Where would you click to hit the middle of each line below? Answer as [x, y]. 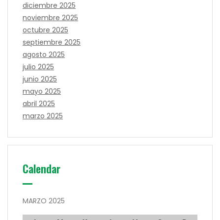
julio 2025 [38, 67]
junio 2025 [40, 79]
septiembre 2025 [52, 42]
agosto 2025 [44, 54]
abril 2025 [39, 103]
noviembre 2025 [50, 17]
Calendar [41, 168]
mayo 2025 [42, 91]
